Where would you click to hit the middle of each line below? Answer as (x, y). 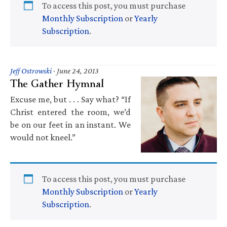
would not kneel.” (43, 137)
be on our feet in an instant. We (70, 124)
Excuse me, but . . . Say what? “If (70, 99)
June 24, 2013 (78, 70)
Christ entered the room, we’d (70, 112)
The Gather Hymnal (57, 83)
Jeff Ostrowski (31, 70)
